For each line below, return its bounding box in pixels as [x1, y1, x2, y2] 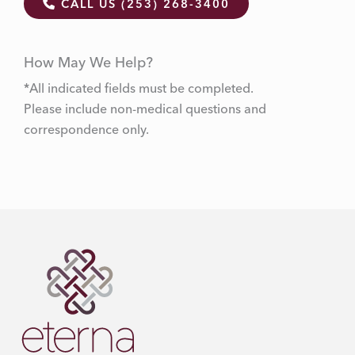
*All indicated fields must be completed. [24, 80, 265, 97]
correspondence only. [24, 121, 149, 138]
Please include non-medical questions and [24, 101, 266, 117]
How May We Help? [24, 53, 153, 72]
